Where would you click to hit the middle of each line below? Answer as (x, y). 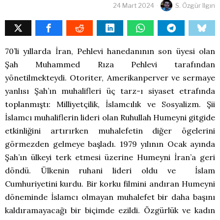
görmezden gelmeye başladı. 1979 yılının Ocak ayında (110, 144)
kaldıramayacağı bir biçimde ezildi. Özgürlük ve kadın (110, 210)
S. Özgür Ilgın (195, 5)
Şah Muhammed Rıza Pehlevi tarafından (110, 64)
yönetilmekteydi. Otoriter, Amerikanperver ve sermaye (110, 77)
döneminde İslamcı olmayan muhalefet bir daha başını (110, 197)
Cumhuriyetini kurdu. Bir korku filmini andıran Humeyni (110, 183)
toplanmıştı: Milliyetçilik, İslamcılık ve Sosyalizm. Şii (110, 104)
